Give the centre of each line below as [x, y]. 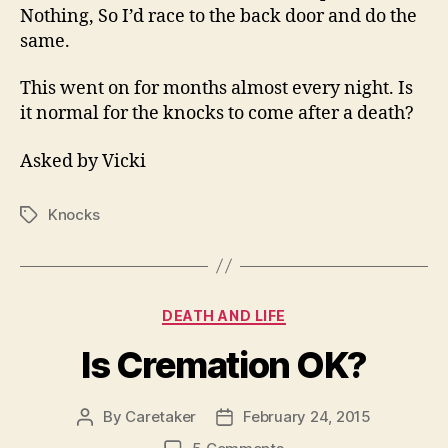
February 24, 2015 [307, 417]
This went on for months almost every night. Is [216, 89]
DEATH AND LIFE [224, 315]
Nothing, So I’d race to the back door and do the [218, 16]
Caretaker [161, 417]
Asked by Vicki [83, 161]
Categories [267, 311]
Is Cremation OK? [224, 365]
